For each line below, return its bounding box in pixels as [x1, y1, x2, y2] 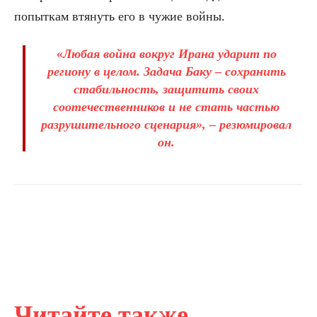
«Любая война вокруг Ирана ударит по [56, 47, 277, 62]
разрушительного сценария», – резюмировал [41, 117, 292, 132]
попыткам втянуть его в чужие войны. [14, 9, 225, 24]
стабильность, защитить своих [74, 82, 259, 97]
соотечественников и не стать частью [53, 100, 279, 115]
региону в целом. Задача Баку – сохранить [47, 64, 286, 79]
